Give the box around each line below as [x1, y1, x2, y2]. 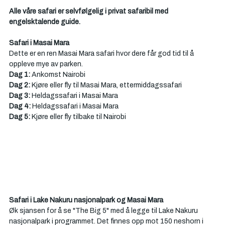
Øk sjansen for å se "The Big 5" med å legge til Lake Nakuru [9, 205, 199, 216]
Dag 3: [9, 90, 30, 101]
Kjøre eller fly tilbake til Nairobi [32, 111, 126, 123]
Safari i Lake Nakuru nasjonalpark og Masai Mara [9, 194, 165, 206]
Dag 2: [9, 79, 32, 91]
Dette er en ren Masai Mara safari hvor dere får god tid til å [9, 48, 195, 59]
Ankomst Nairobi [30, 69, 85, 80]
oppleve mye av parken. [9, 58, 84, 70]
